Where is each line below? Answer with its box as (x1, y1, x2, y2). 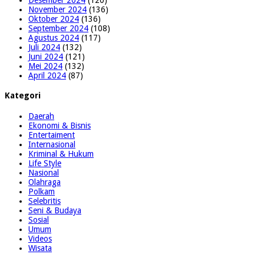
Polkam (28, 186, 55, 196)
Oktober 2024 (28, 14, 79, 24)
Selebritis (28, 196, 61, 206)
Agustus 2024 (28, 32, 79, 42)
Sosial (28, 214, 49, 225)
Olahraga (28, 177, 61, 187)
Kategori (5, 91, 41, 101)
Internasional (28, 139, 75, 149)
